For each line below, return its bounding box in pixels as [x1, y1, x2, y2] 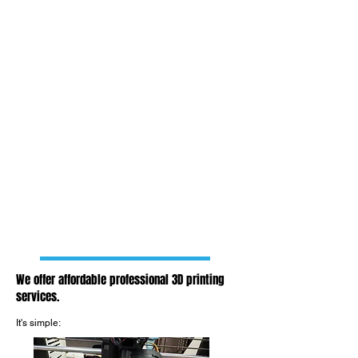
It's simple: [16, 317, 61, 328]
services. [16, 288, 59, 305]
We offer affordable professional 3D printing [16, 271, 225, 288]
